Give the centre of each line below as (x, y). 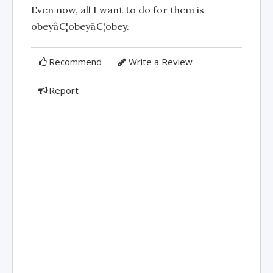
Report (64, 90)
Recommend (76, 61)
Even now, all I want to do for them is (118, 9)
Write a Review (160, 61)
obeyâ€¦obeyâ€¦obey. (80, 26)
